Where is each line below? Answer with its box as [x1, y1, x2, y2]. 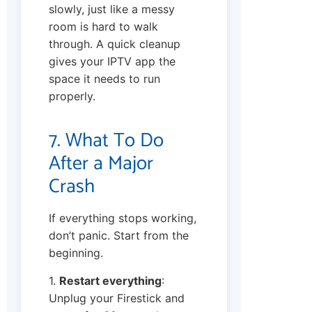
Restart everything [59, 273, 162, 288]
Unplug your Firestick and [49, 290, 185, 305]
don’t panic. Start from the [49, 228, 189, 243]
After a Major [49, 148, 153, 180]
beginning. [49, 246, 103, 260]
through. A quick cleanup [49, 37, 180, 52]
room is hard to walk [49, 19, 158, 34]
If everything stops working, [49, 211, 196, 226]
